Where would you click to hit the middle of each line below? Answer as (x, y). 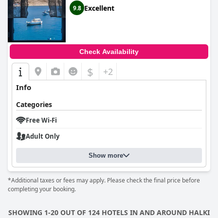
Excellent (99, 8)
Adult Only (43, 136)
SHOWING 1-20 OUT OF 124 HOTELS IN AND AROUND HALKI (109, 212)
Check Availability (109, 52)
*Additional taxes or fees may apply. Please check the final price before (104, 180)
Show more (106, 155)
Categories (34, 104)
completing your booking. (42, 189)
